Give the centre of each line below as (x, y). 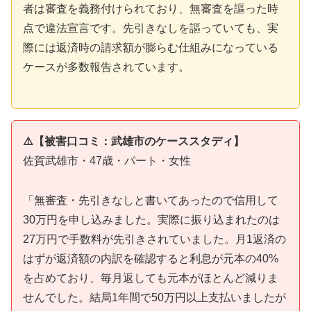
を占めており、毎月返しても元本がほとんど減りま (151, 278)
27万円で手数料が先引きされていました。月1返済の (154, 239)
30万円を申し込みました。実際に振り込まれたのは (151, 219)
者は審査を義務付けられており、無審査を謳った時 (151, 9)
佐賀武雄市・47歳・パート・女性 (107, 160)
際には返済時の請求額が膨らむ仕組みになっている (151, 48)
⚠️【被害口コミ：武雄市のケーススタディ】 (134, 141)
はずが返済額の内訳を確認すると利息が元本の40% (151, 258)
